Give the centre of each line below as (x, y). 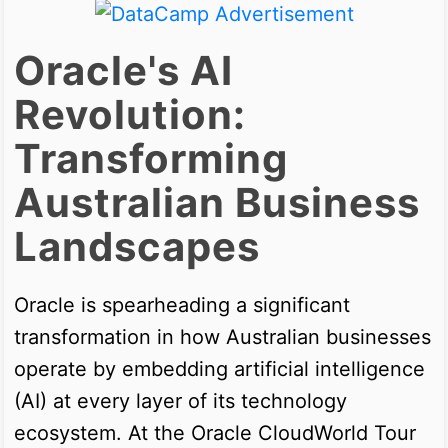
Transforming (151, 158)
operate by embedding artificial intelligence (219, 368)
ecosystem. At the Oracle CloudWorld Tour (215, 432)
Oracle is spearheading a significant (182, 304)
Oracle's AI (123, 70)
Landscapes (137, 246)
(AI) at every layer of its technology (180, 400)
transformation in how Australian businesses (222, 336)
